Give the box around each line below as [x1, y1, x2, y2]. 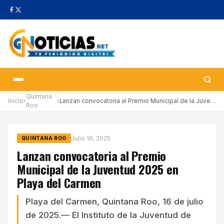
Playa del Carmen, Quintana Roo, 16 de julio [25, 196, 203, 207]
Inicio [8, 97, 23, 104]
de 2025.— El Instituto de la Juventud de [25, 210, 191, 220]
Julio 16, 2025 [70, 134, 110, 142]
